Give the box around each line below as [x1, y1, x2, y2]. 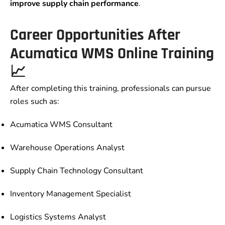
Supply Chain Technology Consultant [10, 165, 143, 177]
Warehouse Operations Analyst [10, 142, 125, 154]
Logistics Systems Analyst [10, 211, 106, 223]
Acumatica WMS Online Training [10, 44, 214, 64]
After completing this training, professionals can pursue [10, 83, 211, 94]
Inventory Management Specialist [10, 188, 131, 200]
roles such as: [10, 96, 59, 107]
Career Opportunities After [10, 25, 180, 46]
